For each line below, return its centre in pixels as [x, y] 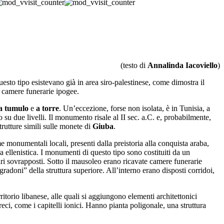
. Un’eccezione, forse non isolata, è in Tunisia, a [134, 108]
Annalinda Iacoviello [182, 65]
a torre [47, 108]
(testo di [134, 65]
